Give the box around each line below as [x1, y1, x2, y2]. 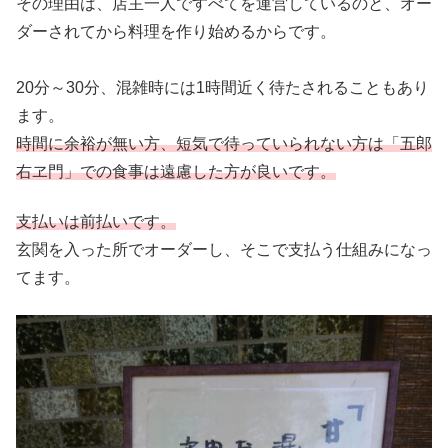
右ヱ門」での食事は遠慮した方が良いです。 [16, 162, 336, 180]
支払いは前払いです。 [16, 213, 176, 231]
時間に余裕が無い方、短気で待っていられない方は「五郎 [16, 134, 432, 152]
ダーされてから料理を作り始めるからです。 [16, 22, 336, 40]
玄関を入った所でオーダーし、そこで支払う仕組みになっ [16, 241, 432, 259]
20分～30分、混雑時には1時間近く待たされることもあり [16, 78, 429, 96]
